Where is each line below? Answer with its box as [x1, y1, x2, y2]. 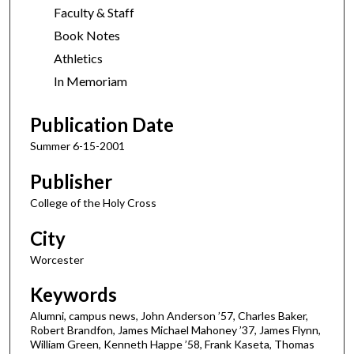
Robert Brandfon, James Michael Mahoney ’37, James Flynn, [30, 323, 321, 337]
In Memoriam [54, 73, 127, 88]
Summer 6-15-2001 [30, 139, 125, 153]
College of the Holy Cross [30, 195, 156, 209]
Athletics [54, 50, 103, 66]
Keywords [30, 283, 117, 307]
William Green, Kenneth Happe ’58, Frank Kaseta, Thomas [30, 337, 314, 352]
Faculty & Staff [54, 4, 134, 20]
